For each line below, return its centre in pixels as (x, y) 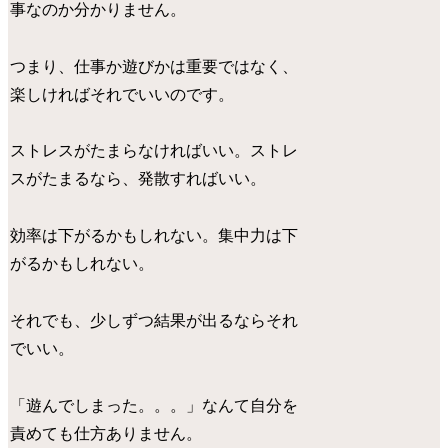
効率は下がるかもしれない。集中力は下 (154, 236)
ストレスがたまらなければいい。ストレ (154, 151)
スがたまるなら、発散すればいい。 (138, 179)
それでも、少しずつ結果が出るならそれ (154, 320)
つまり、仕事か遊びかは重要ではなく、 (154, 66)
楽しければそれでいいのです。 (122, 94)
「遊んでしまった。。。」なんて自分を (154, 405)
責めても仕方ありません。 (106, 433)
